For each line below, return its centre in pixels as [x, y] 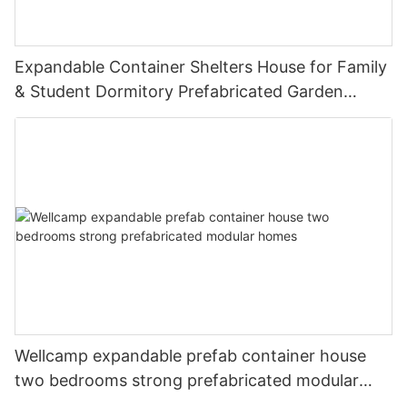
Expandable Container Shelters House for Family [201, 66]
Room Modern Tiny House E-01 [159, 115]
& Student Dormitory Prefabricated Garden [179, 91]
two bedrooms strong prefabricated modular [187, 381]
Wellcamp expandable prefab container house [190, 356]
